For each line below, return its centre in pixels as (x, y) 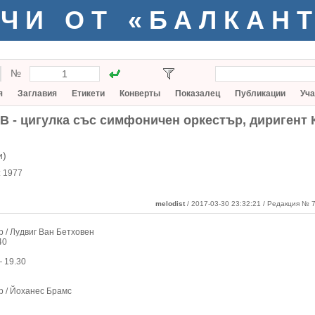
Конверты (140, 94)
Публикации (260, 94)
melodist (170, 204)
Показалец (198, 94)
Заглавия (37, 94)
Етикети (88, 94)
